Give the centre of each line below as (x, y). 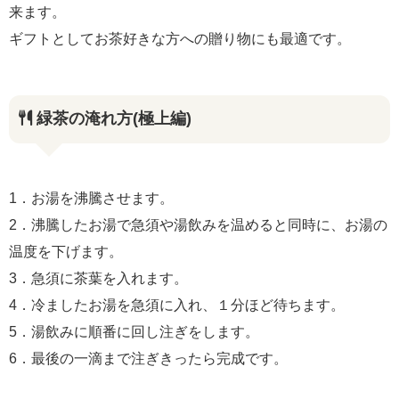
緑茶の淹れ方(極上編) (111, 119)
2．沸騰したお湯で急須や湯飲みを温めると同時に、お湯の (198, 225)
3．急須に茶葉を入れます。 (98, 279)
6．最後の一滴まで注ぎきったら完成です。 (148, 359)
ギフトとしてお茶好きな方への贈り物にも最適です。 (180, 39)
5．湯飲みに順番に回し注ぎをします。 (134, 332)
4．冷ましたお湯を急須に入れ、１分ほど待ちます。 (177, 305)
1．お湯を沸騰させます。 (91, 199)
